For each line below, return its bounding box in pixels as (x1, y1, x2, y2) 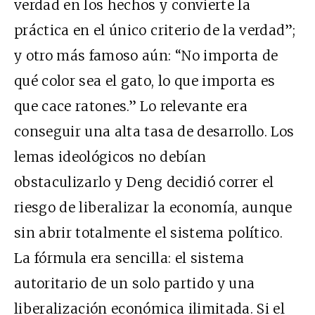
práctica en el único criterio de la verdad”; (14, 21, 296, 39)
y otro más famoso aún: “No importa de (14, 46, 278, 64)
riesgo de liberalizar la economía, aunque (14, 198, 292, 216)
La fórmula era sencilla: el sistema (14, 249, 244, 266)
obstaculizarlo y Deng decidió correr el (14, 173, 274, 191)
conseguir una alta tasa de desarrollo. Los (14, 122, 295, 140)
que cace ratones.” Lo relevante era (14, 97, 247, 115)
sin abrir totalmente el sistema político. (14, 224, 283, 241)
